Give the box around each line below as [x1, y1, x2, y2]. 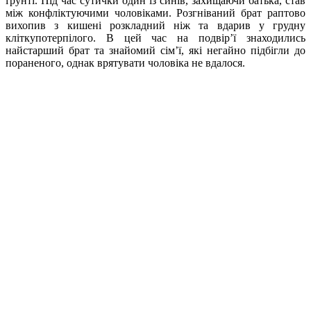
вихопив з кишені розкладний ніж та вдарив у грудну [6, 19, 305, 32]
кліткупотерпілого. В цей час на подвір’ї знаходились [6, 32, 305, 44]
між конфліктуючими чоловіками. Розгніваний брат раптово [6, 7, 305, 19]
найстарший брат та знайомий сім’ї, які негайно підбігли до [6, 44, 305, 57]
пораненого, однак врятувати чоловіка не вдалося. [6, 57, 245, 69]
